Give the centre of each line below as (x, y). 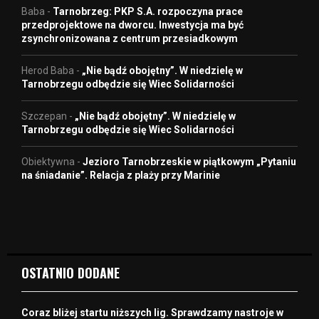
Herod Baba (48, 70)
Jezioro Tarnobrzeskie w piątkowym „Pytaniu (189, 161)
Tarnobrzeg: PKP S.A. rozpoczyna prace (148, 11)
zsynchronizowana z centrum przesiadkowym (130, 38)
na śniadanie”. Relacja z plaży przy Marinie (121, 175)
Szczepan (44, 116)
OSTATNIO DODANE (70, 272)
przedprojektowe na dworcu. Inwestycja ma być (132, 25)
